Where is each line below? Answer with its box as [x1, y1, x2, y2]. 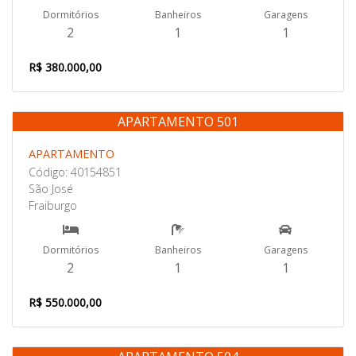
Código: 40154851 [29, 164, 122, 180]
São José [29, 181, 73, 196]
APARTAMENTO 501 [118, 113, 238, 130]
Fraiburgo [29, 198, 77, 213]
